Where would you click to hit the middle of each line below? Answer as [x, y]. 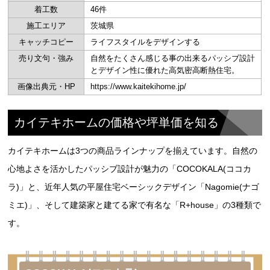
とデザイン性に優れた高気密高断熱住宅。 [165, 70]
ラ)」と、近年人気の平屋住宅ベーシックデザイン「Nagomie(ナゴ [134, 187]
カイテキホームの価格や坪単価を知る [117, 122]
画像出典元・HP [46, 86]
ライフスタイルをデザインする [146, 42]
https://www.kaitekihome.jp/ [139, 86]
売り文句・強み [46, 58]
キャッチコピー [46, 42]
